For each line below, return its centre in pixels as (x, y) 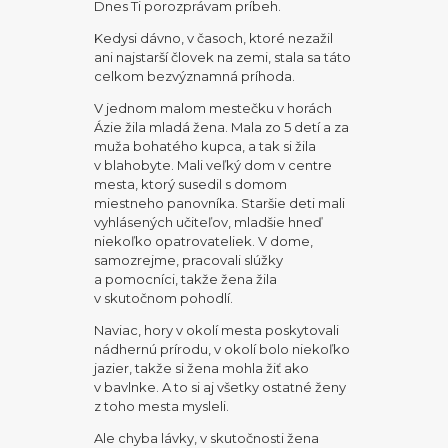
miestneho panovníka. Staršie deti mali (220, 202)
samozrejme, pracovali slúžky (189, 259)
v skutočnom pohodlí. (164, 297)
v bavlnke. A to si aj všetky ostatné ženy (220, 386)
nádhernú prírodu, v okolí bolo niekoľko (222, 348)
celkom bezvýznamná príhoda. (195, 75)
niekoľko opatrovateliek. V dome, (204, 240)
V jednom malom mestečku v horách (213, 107)
